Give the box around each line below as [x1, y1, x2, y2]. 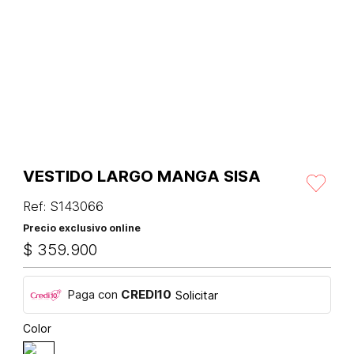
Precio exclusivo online [23, 222, 141, 235]
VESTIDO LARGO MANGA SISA [23, 167, 261, 186]
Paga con [67, 287, 121, 303]
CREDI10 [121, 287, 171, 303]
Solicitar [175, 287, 218, 303]
